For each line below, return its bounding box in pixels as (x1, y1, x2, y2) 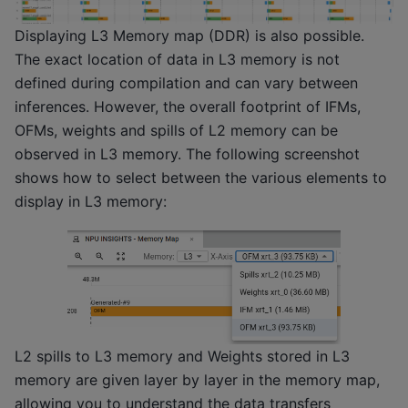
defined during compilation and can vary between (15, 74, 358, 93)
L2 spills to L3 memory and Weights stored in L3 (15, 346, 350, 365)
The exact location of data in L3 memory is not (15, 50, 340, 69)
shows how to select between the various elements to (15, 168, 387, 188)
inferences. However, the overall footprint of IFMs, (15, 97, 361, 117)
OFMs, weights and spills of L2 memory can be (15, 121, 338, 140)
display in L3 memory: (15, 192, 167, 211)
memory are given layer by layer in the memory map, (15, 370, 380, 389)
